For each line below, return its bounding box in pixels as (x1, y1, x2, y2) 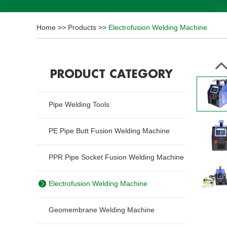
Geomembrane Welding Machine (49, 206, 155, 214)
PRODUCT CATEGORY (50, 69, 173, 80)
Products (68, 23, 96, 31)
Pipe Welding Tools (49, 100, 109, 108)
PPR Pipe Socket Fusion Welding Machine (49, 153, 184, 161)
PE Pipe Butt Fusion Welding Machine (49, 127, 170, 135)
